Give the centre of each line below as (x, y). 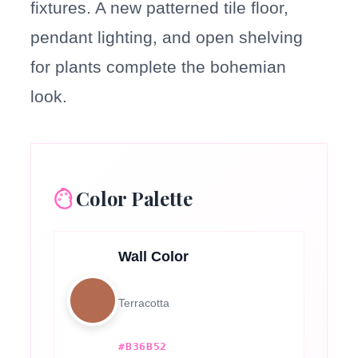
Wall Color (154, 257)
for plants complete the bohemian (159, 67)
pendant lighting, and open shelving (167, 38)
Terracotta (144, 303)
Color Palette (134, 199)
